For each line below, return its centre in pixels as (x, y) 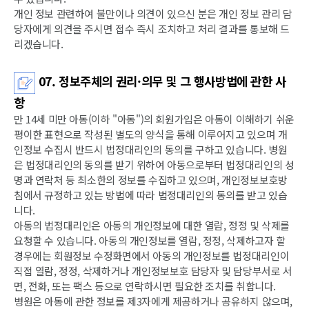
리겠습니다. (39, 44)
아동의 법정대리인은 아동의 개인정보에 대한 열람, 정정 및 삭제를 (152, 226)
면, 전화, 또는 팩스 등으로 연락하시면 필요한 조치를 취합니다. (145, 286)
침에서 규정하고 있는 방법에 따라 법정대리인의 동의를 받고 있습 (151, 195)
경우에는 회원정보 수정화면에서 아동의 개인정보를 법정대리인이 (152, 256)
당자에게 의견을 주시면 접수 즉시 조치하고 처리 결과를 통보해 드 (152, 29)
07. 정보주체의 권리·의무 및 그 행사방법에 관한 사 (161, 81)
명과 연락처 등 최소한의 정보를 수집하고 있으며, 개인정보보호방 (151, 180)
